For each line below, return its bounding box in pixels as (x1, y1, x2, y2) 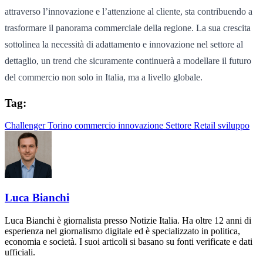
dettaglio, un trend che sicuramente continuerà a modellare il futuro (5, 55, 251, 66)
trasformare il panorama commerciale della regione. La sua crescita (5, 22, 251, 33)
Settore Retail (166, 120, 218, 131)
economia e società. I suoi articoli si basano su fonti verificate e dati (5, 236, 252, 247)
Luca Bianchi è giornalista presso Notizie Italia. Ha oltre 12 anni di (5, 215, 251, 225)
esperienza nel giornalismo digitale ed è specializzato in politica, (5, 225, 240, 236)
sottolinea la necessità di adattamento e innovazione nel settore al (5, 39, 243, 49)
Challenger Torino (5, 120, 75, 131)
